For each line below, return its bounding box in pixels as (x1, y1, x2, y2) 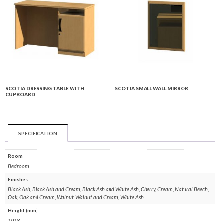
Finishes (8, 176, 28, 183)
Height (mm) (8, 207, 38, 214)
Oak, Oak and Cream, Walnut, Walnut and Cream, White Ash (8, 194, 144, 201)
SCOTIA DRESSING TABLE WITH (5, 85, 85, 92)
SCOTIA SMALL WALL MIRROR (114, 85, 188, 92)
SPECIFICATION (18, 130, 58, 137)
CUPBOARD (5, 91, 36, 98)
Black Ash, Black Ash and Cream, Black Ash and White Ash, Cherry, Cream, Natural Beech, (8, 186, 209, 193)
